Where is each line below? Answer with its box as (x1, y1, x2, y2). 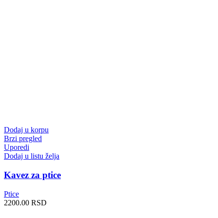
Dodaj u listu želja (4, 152, 59, 161)
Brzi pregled (4, 134, 42, 143)
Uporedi (4, 143, 29, 152)
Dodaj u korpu (4, 126, 49, 134)
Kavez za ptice (4, 170, 61, 181)
